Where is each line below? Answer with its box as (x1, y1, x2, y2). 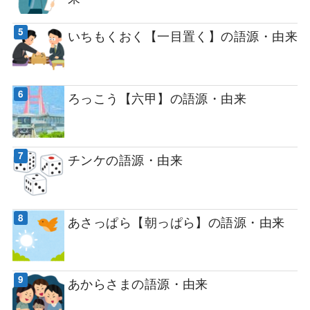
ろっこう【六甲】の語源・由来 (67, 88, 247, 107)
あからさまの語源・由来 (67, 274, 208, 293)
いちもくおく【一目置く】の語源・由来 (67, 26, 298, 45)
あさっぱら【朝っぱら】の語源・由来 (67, 212, 285, 230)
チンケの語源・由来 (67, 150, 183, 169)
